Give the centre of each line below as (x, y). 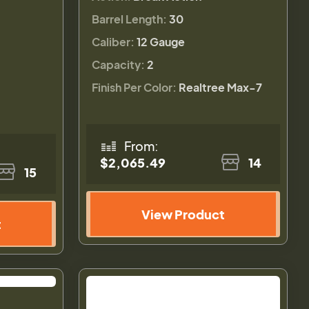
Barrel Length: (130, 19)
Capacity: (119, 64)
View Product (183, 214)
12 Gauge (161, 41)
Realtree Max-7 (221, 87)
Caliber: (113, 41)
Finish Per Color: (134, 87)
